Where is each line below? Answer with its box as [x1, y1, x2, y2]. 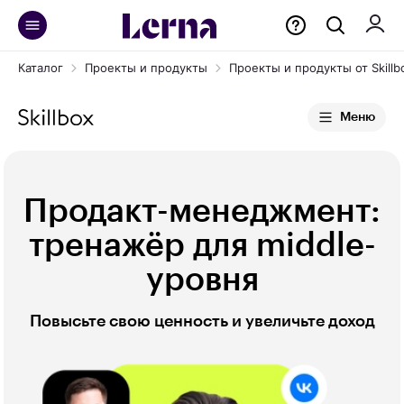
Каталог [18, 60, 63, 75]
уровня [145, 263, 259, 296]
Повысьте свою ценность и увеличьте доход [29, 313, 375, 329]
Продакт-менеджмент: [23, 195, 381, 227]
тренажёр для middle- [28, 229, 376, 262]
